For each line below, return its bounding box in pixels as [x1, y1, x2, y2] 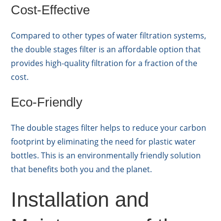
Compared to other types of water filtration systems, [11, 30, 207, 41]
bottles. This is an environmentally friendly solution [11, 150, 201, 161]
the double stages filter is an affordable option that [11, 44, 201, 55]
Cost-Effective [11, 2, 90, 18]
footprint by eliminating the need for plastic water [11, 136, 196, 147]
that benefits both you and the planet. [11, 164, 152, 175]
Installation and [11, 188, 149, 212]
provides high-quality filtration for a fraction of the [11, 58, 198, 69]
